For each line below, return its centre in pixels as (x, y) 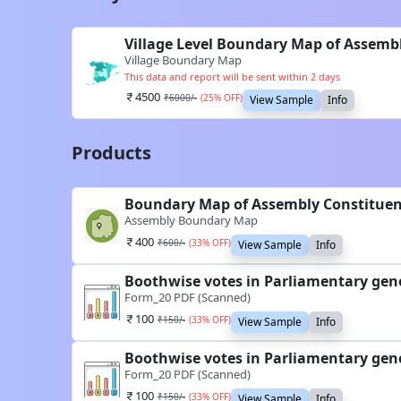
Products (111, 153)
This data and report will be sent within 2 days (232, 77)
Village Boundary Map (183, 60)
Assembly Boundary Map (191, 220)
